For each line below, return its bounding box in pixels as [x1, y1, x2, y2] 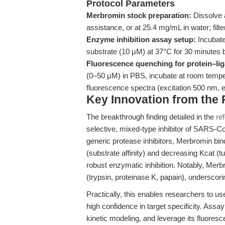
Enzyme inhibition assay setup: [86, 35, 196, 44]
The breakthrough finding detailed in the [86, 113, 216, 121]
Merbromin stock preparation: [86, 11, 191, 20]
